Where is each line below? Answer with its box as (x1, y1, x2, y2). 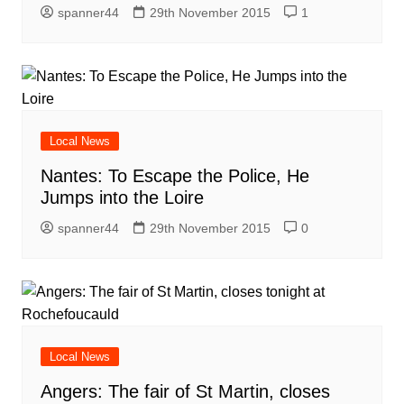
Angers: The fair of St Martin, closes (40, 381, 330, 402)
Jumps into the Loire (40, 188, 204, 208)
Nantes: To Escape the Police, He (40, 166, 309, 187)
